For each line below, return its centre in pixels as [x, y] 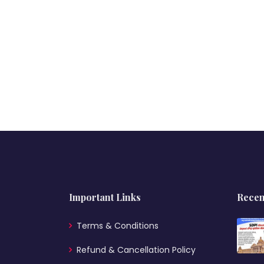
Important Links [105, 197]
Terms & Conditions [118, 226]
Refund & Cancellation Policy [136, 250]
